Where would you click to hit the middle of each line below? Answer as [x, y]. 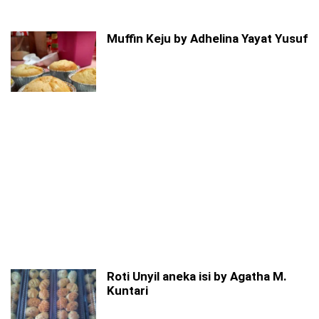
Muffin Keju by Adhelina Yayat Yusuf [208, 38]
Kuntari [127, 291]
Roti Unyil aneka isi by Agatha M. [197, 276]
